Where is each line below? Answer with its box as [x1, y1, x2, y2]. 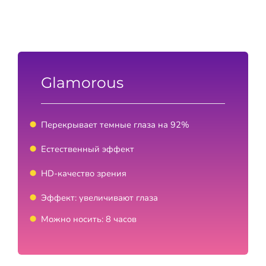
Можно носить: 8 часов [40, 213, 137, 226]
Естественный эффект [40, 143, 134, 156]
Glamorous [40, 74, 123, 92]
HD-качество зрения [40, 167, 126, 180]
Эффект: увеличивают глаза [40, 192, 158, 204]
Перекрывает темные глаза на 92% [40, 119, 189, 131]
